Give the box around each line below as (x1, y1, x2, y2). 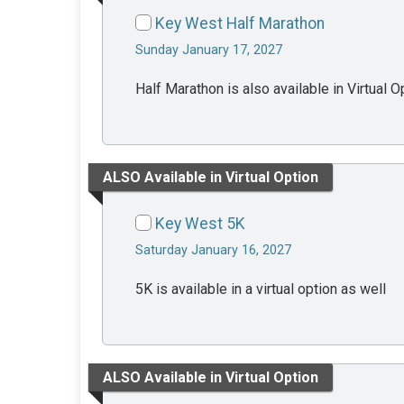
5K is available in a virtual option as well (135, 280, 386, 298)
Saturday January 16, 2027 (135, 243, 291, 259)
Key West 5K (155, 215, 245, 234)
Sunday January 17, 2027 (135, 42, 282, 59)
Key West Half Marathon (155, 14, 325, 33)
